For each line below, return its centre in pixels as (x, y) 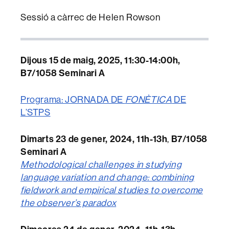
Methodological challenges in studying (101, 165)
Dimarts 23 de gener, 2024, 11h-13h (94, 139)
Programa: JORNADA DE (73, 100)
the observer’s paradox (68, 203)
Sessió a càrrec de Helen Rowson (91, 17)
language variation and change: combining (108, 177)
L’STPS (36, 112)
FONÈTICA (148, 100)
